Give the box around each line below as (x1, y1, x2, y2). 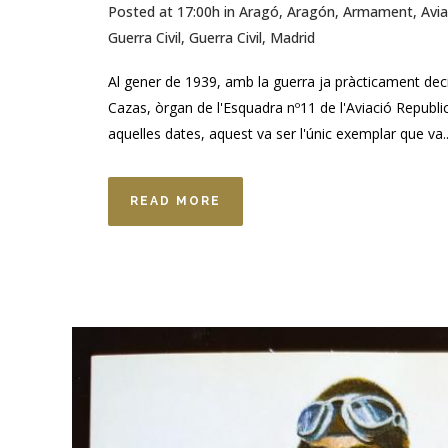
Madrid (270, 28, 315, 48)
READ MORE (130, 194, 221, 209)
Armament (343, 2, 413, 22)
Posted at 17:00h (108, 2, 220, 22)
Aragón (287, 2, 335, 22)
